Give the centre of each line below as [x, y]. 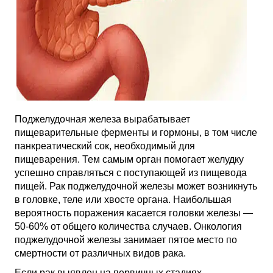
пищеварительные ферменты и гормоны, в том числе [136, 133]
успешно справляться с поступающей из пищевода [131, 173]
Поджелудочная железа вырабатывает [102, 119]
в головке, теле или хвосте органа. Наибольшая [123, 200]
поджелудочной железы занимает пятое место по [126, 240]
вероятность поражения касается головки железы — [134, 213]
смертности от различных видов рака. [100, 253]
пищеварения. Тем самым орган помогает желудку [129, 159]
